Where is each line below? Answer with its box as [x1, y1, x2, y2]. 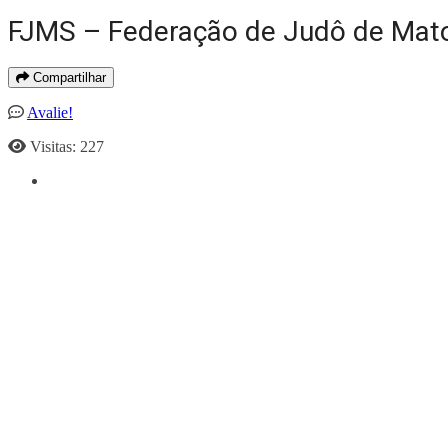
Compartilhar [29, 69, 106, 85]
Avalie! [27, 103, 73, 121]
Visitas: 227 [30, 137, 104, 155]
